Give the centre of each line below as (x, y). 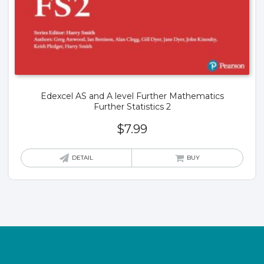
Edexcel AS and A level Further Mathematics (132, 96)
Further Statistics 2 (132, 107)
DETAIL (82, 158)
